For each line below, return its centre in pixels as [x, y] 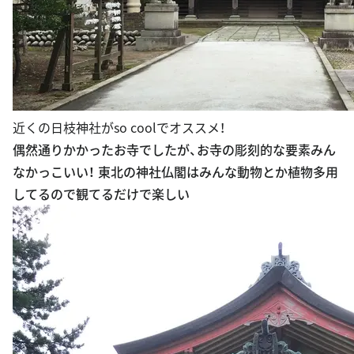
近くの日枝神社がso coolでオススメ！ [119, 127]
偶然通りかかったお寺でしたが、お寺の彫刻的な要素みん [174, 149]
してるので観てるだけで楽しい [101, 193]
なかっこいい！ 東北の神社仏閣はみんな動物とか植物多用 [175, 171]
